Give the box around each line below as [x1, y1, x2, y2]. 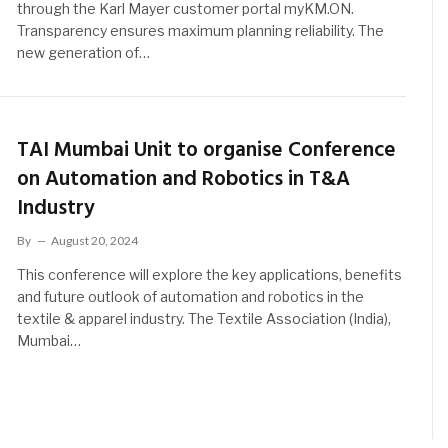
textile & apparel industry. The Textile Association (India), [17, 309, 392, 327]
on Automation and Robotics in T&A [17, 162, 351, 196]
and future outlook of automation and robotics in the [17, 287, 365, 305]
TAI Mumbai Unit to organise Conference [17, 133, 397, 167]
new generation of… [17, 44, 151, 62]
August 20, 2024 [51, 232, 139, 248]
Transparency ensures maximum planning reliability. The [17, 22, 385, 40]
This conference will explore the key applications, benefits [17, 265, 403, 283]
